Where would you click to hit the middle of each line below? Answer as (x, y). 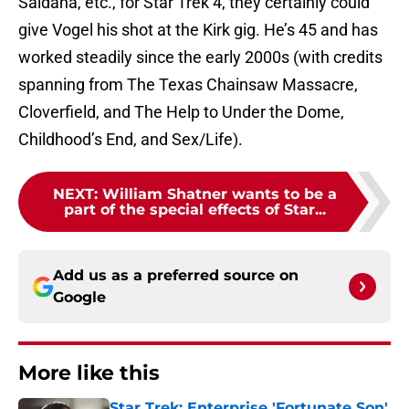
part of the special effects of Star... (194, 210)
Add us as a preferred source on (176, 276)
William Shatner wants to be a (219, 194)
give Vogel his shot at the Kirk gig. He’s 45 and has (198, 30)
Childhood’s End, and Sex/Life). (131, 140)
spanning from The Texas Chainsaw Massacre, (188, 85)
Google (79, 298)
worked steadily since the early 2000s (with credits (200, 58)
